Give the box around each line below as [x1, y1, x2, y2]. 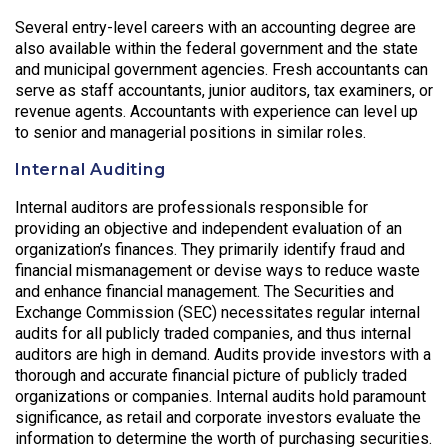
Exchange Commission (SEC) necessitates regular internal [15, 302, 420, 322]
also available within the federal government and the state [15, 38, 418, 58]
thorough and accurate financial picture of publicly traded [15, 365, 407, 385]
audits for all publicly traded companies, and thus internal [15, 323, 411, 343]
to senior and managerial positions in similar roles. [15, 122, 366, 142]
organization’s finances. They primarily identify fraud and [15, 239, 405, 259]
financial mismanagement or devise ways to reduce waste [15, 260, 420, 280]
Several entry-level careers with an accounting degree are [15, 17, 416, 37]
